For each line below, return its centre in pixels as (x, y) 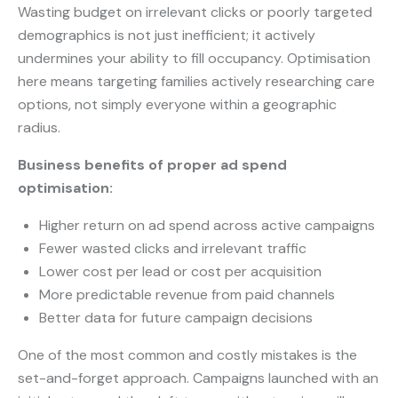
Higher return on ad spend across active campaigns (207, 226)
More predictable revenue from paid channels (187, 295)
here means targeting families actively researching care (196, 82)
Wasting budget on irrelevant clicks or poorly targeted (195, 12)
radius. (39, 128)
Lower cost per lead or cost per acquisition (180, 272)
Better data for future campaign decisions (176, 318)
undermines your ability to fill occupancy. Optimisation (194, 59)
